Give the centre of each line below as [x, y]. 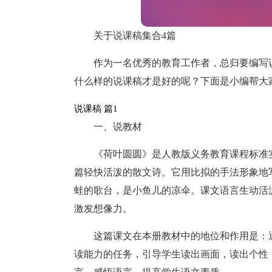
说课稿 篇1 [96, 109]
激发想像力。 [103, 209]
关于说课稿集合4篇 [135, 36]
